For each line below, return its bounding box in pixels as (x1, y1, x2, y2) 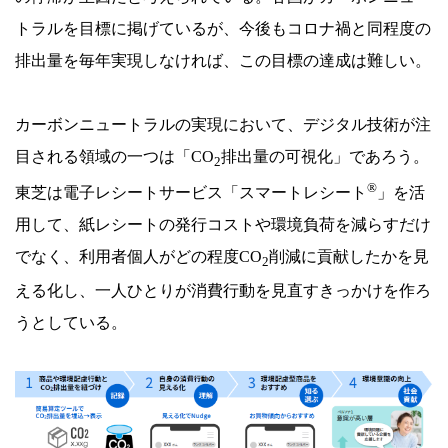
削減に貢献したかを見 (269, 248, 429, 266)
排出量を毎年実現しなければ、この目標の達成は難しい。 (15, 51, 431, 69)
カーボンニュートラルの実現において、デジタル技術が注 (15, 115, 431, 133)
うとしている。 (15, 314, 127, 332)
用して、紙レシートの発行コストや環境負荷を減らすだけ (15, 216, 431, 234)
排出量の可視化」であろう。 (221, 147, 429, 165)
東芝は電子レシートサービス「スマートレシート (15, 184, 367, 202)
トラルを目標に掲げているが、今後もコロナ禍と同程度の (15, 19, 431, 37)
